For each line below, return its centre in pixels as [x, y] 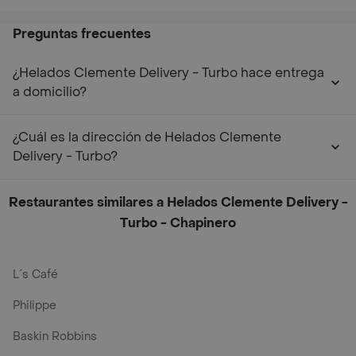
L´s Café [35, 275]
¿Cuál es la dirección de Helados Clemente [147, 137]
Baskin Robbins [55, 337]
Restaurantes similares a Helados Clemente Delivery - [178, 202]
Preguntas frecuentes [82, 34]
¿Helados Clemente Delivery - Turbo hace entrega [168, 73]
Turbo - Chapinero [178, 223]
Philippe [35, 306]
